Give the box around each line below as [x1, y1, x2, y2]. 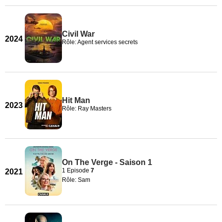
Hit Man [62, 96, 90, 105]
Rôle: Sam [62, 176, 90, 183]
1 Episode [62, 166, 91, 174]
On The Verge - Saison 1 [62, 158, 152, 166]
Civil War [62, 30, 95, 38]
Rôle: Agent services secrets [62, 39, 138, 46]
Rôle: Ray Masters [62, 105, 111, 112]
